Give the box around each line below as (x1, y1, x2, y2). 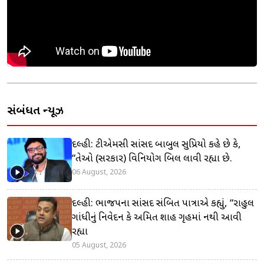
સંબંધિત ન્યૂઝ (7, 103, 64, 119)
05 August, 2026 (72, 240, 126, 250)
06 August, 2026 (72, 167, 126, 177)
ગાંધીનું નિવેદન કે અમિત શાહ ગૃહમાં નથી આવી (72, 211, 242, 225)
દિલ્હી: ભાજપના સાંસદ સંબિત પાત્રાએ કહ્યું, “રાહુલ (72, 197, 254, 210)
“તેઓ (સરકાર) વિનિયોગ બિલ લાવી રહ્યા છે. (72, 152, 232, 166)
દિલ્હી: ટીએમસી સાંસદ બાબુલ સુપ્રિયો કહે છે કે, (72, 138, 241, 151)
